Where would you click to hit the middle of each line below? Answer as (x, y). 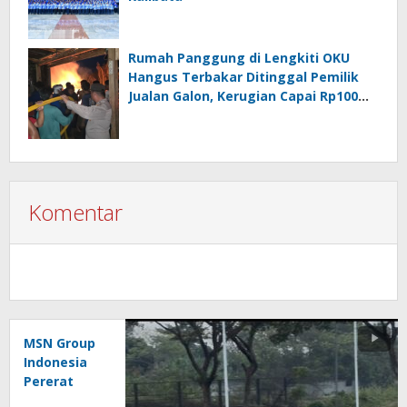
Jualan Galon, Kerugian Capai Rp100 (243, 96)
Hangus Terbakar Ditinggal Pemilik (243, 77)
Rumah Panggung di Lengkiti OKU (239, 58)
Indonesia (55, 362)
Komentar (75, 213)
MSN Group (60, 343)
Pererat (49, 382)
